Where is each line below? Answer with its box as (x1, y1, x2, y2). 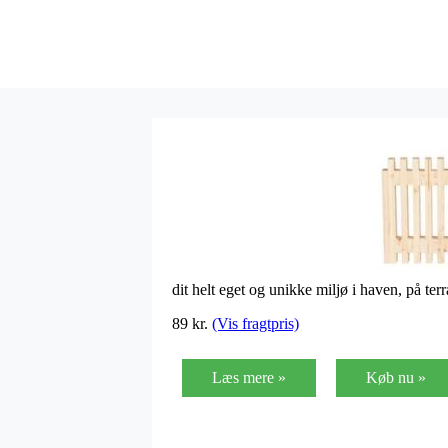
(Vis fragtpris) (212, 314, 299, 332)
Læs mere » (212, 368, 286, 386)
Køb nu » (366, 368, 426, 386)
